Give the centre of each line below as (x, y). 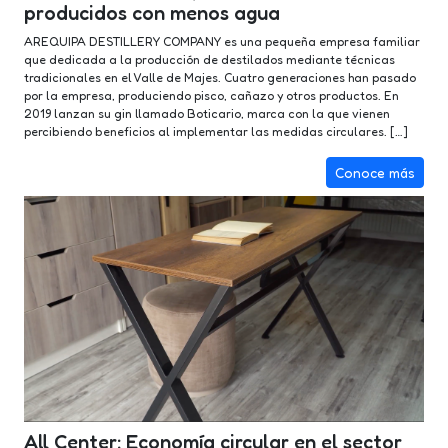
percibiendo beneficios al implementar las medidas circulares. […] (216, 131)
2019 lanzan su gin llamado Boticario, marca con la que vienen (207, 113)
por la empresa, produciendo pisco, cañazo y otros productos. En (211, 95)
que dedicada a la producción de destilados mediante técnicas (209, 59)
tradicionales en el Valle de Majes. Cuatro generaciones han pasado (220, 77)
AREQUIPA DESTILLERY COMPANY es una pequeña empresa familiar (222, 41)
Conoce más (375, 172)
